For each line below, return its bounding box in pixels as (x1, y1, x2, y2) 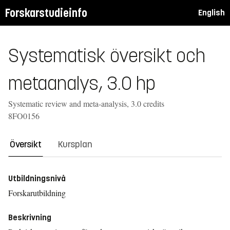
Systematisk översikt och (8, 45, 205, 67)
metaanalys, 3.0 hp (8, 72, 156, 95)
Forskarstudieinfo (5, 6, 87, 20)
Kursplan (58, 139, 92, 150)
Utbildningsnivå (8, 174, 66, 183)
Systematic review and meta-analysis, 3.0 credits (8, 98, 164, 109)
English (198, 8, 225, 17)
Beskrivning (8, 213, 51, 222)
